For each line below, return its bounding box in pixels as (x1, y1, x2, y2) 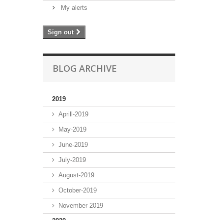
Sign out (48, 28, 74, 36)
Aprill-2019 (58, 110, 88, 118)
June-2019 (58, 140, 88, 148)
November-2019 (58, 201, 103, 209)
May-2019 (58, 125, 86, 133)
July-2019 (58, 156, 86, 164)
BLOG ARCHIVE (53, 62, 117, 74)
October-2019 (58, 186, 97, 194)
